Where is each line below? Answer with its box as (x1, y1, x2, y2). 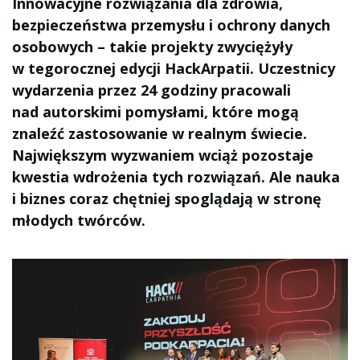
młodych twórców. (12, 211, 145, 230)
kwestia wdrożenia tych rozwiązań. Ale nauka (12, 167, 340, 186)
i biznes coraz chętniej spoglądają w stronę (12, 189, 321, 208)
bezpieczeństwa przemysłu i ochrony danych (12, 15, 330, 35)
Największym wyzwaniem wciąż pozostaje (12, 145, 313, 165)
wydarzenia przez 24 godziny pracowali (12, 80, 291, 100)
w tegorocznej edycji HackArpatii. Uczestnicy (12, 59, 335, 78)
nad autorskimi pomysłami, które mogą (12, 102, 299, 121)
